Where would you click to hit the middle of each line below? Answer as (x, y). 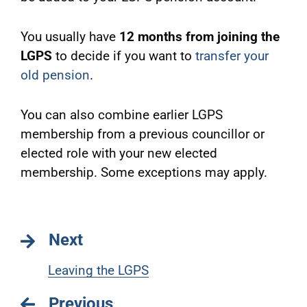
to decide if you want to (123, 56)
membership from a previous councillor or (142, 134)
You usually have (70, 37)
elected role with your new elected (119, 153)
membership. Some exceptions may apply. (144, 173)
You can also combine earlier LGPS (121, 115)
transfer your (232, 56)
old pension (55, 75)
